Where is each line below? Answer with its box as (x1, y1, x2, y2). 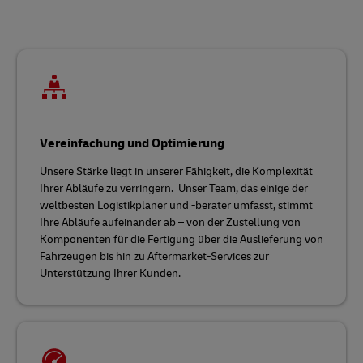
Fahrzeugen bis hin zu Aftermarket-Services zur (40, 249, 269, 263)
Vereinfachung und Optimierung (40, 135, 224, 152)
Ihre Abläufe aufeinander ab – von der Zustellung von (40, 215, 301, 229)
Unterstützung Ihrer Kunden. (40, 266, 181, 280)
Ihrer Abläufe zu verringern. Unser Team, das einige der (40, 181, 308, 195)
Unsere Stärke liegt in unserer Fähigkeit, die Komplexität (40, 164, 313, 178)
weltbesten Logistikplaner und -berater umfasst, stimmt (40, 198, 313, 212)
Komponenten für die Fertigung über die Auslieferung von (40, 232, 323, 246)
